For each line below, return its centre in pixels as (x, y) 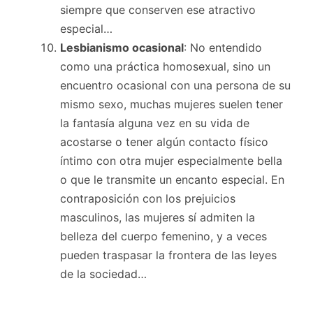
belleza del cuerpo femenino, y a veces (163, 236)
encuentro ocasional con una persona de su (175, 85)
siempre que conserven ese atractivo (158, 9)
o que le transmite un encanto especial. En (172, 179)
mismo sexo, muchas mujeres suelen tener (172, 104)
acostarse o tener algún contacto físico (164, 141)
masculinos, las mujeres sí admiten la (158, 217)
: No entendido (223, 47)
